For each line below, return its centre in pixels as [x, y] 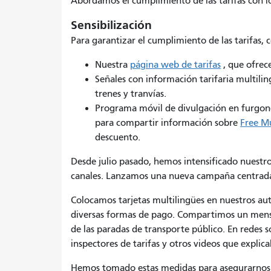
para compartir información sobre [168, 122]
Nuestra [113, 64]
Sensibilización [111, 25]
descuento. [118, 137]
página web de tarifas [175, 64]
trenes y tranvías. [131, 93]
